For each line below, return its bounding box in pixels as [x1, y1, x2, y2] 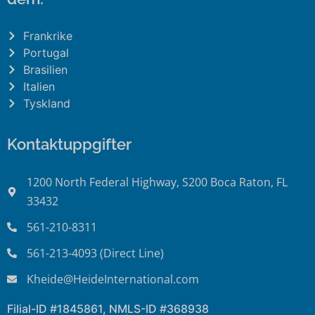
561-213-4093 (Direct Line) [26, 245, 164, 261]
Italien [22, 79, 55, 94]
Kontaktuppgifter [7, 134, 131, 153]
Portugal [22, 45, 69, 60]
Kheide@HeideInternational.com [26, 271, 199, 287]
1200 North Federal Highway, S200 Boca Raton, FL [26, 174, 288, 190]
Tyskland [22, 96, 70, 110]
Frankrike [22, 28, 72, 43]
